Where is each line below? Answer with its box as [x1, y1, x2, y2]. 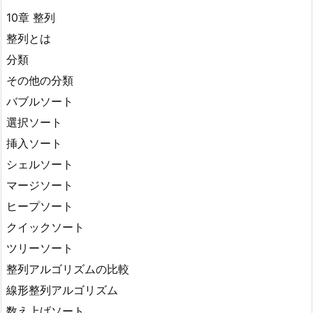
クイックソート [6, 219, 85, 234]
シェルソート [6, 156, 73, 171]
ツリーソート [6, 240, 73, 255]
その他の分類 [6, 73, 73, 87]
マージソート [6, 177, 73, 192]
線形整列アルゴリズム [6, 282, 118, 297]
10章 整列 [6, 10, 55, 24]
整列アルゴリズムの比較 [6, 261, 129, 276]
